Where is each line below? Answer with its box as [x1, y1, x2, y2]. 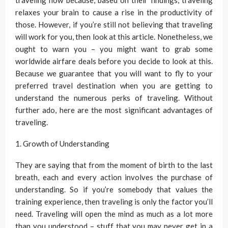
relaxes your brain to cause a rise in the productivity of [15, 8, 213, 17]
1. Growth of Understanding [15, 139, 109, 149]
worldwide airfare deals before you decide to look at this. [15, 56, 213, 66]
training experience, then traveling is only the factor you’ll [15, 197, 213, 207]
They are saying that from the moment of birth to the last [15, 160, 213, 170]
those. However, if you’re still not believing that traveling [15, 20, 213, 30]
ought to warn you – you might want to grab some [15, 44, 213, 54]
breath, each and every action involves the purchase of [15, 173, 213, 182]
